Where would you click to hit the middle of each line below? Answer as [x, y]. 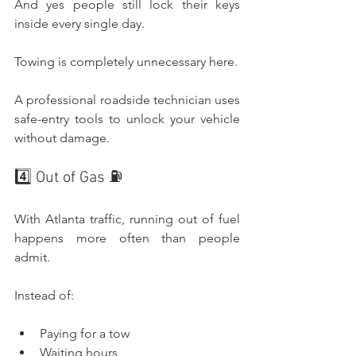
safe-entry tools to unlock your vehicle [127, 118]
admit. [32, 257]
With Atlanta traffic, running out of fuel [127, 219]
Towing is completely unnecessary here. [126, 61]
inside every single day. [79, 23]
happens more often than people [127, 238]
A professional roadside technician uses [127, 99]
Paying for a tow [85, 333]
